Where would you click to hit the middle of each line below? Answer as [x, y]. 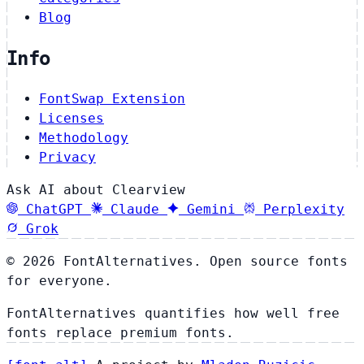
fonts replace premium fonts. [120, 332]
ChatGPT [54, 209]
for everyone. [59, 280]
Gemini [211, 209]
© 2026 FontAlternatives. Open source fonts [177, 261]
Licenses [71, 118]
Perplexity [304, 209]
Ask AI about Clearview [96, 189]
